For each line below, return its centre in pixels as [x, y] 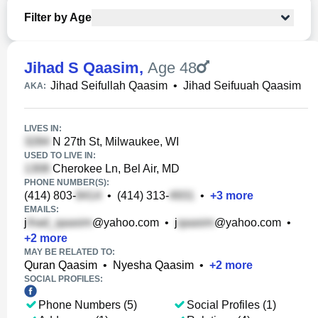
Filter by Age [58, 17]
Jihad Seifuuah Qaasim [242, 86]
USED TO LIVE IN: [60, 155]
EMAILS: [42, 209]
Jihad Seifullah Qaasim [109, 86]
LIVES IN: [43, 128]
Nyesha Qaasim [153, 265]
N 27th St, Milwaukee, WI [114, 142]
